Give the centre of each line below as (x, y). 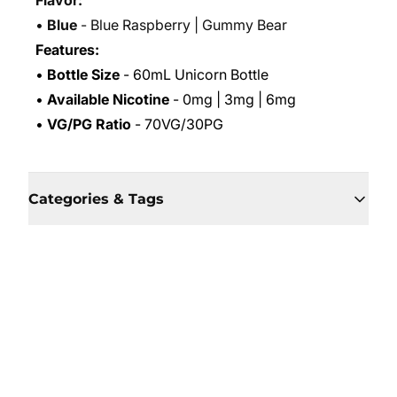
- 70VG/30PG (177, 124)
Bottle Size (83, 74)
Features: (67, 50)
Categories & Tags (96, 199)
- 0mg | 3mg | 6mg (233, 99)
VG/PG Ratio (89, 124)
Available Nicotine (108, 99)
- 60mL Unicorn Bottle (194, 74)
